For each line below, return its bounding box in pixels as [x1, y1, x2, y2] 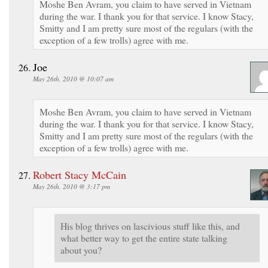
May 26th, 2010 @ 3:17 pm [33, 181, 110, 191]
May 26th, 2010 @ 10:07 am [33, 74, 114, 83]
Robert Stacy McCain [33, 167, 126, 182]
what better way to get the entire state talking [60, 231, 227, 244]
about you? [60, 243, 102, 256]
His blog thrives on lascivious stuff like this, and [60, 219, 240, 232]
